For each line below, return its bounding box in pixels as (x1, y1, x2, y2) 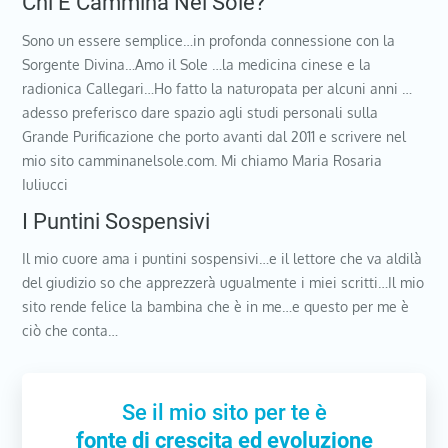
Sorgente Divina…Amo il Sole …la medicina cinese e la (22, 55, 372, 73)
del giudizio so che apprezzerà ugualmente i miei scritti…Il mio (22, 273, 425, 291)
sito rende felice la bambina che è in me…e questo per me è (22, 297, 410, 315)
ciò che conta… (22, 321, 119, 339)
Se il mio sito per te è (121, 399, 327, 425)
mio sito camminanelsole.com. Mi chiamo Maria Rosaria (22, 151, 383, 169)
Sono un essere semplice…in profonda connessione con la (22, 31, 396, 49)
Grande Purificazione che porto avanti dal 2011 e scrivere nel (22, 127, 407, 145)
